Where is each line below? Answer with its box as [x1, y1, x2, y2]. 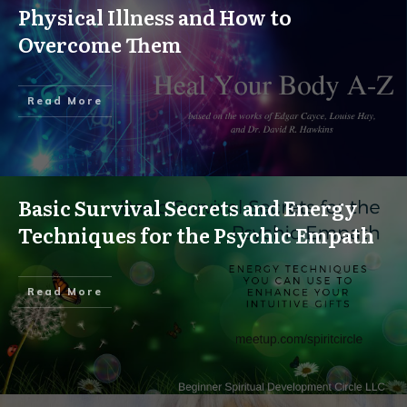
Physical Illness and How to [18, 2, 292, 32]
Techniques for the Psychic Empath [18, 220, 374, 250]
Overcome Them [18, 29, 182, 59]
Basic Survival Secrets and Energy [18, 193, 358, 223]
